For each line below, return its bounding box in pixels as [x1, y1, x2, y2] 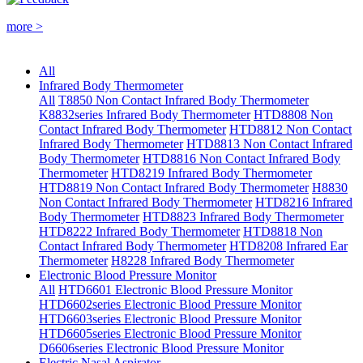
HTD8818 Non [243, 224, 322, 238]
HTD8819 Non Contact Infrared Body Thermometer [39, 180, 309, 194]
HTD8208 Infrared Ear [229, 238, 348, 253]
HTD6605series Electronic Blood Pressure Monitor [39, 326, 301, 340]
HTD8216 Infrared [255, 194, 352, 209]
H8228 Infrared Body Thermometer [111, 253, 294, 267]
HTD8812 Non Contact [229, 122, 352, 136]
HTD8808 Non [254, 107, 333, 122]
